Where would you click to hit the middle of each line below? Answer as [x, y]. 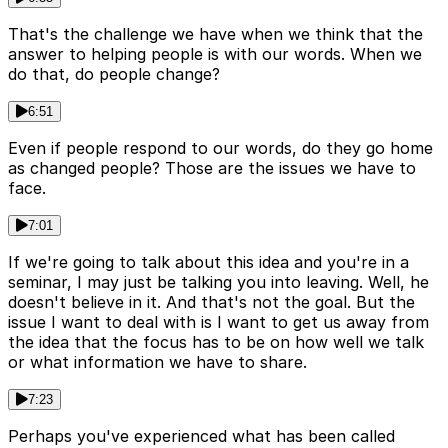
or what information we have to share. [157, 361]
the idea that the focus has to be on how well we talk [216, 341]
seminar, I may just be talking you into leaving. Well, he [218, 281]
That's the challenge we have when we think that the [215, 33]
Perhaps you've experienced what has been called [201, 435]
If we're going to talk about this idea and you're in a [208, 261]
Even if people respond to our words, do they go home [220, 147]
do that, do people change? [114, 73]
